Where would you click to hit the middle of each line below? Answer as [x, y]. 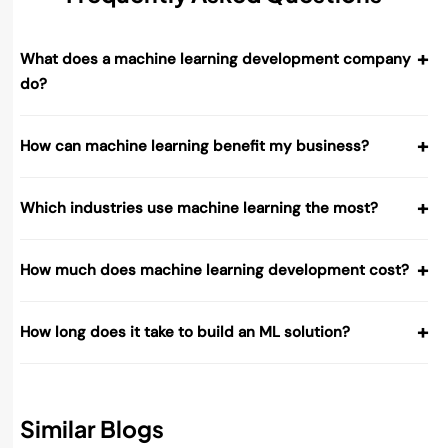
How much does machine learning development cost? [214, 270]
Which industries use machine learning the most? [199, 208]
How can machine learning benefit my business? [194, 146]
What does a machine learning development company [215, 59]
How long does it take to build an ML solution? [185, 332]
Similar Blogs [92, 429]
